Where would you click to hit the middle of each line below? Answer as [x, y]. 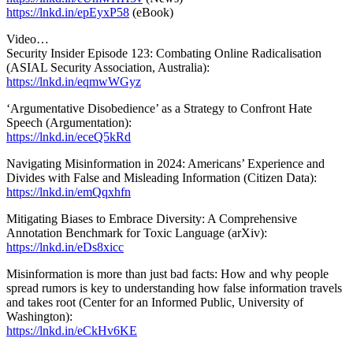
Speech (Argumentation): [69, 122]
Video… [28, 39]
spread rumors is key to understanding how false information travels [174, 288]
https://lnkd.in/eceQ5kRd [69, 136]
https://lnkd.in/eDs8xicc [65, 247]
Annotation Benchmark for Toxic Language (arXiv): [137, 232]
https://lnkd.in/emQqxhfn [69, 191]
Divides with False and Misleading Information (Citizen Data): [162, 177]
